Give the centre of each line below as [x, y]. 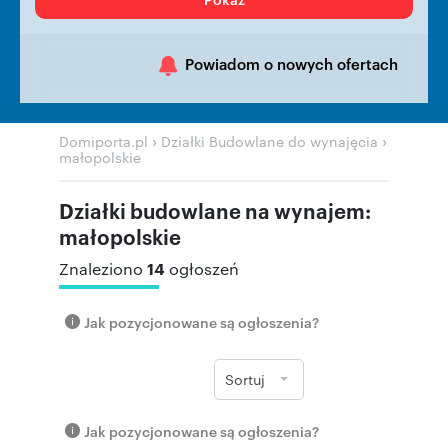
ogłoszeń [204, 268]
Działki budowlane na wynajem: [215, 210]
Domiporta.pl [103, 141]
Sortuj [245, 379]
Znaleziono [103, 268]
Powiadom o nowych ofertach [291, 63]
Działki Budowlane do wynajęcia [269, 141]
